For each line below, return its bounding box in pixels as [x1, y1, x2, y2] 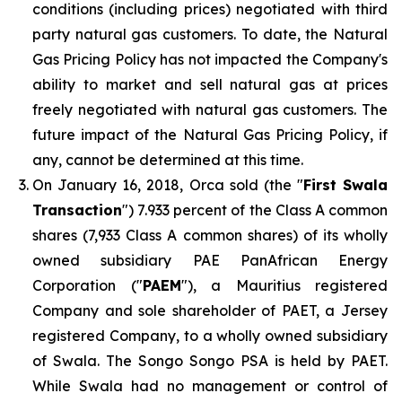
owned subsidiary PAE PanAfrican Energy [32, 250, 388, 269]
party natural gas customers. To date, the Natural [32, 24, 388, 43]
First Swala [302, 175, 388, 194]
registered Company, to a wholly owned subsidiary [32, 326, 388, 345]
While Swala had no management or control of [32, 376, 388, 395]
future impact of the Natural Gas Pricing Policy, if [32, 125, 388, 144]
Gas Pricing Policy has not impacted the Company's [32, 49, 388, 68]
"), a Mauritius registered [180, 275, 388, 294]
